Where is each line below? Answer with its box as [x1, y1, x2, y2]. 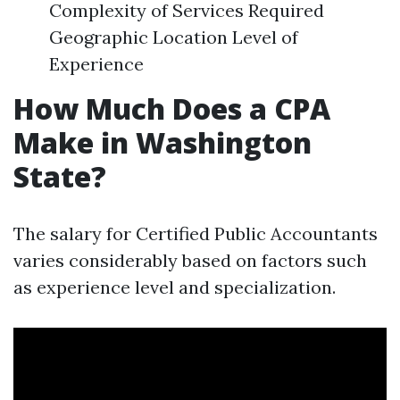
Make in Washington [13, 123, 312, 162]
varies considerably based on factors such [13, 249, 367, 271]
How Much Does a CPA [13, 89, 330, 128]
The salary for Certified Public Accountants [13, 222, 378, 245]
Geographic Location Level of [49, 26, 298, 48]
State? [13, 157, 106, 196]
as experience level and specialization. [13, 276, 336, 298]
